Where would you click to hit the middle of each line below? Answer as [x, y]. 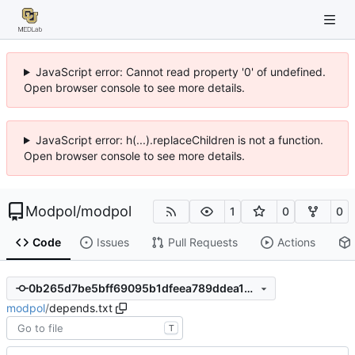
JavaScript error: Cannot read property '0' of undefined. [180, 72]
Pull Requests [202, 242]
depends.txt [81, 307]
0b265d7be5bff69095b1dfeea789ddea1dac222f [248, 288]
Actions [296, 242]
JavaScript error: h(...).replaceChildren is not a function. [179, 140]
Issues [113, 242]
